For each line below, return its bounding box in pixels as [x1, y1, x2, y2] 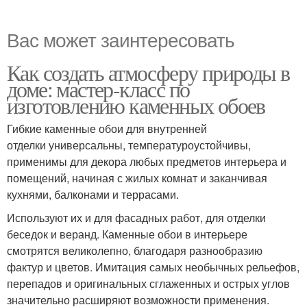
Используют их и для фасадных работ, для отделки [7, 210, 266, 226]
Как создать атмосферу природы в [7, 58, 290, 88]
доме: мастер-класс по [7, 74, 190, 104]
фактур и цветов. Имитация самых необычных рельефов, [7, 259, 299, 275]
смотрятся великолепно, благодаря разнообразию [7, 243, 262, 259]
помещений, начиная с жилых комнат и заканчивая [7, 170, 267, 186]
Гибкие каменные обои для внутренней [7, 121, 207, 137]
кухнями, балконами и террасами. [7, 186, 179, 203]
